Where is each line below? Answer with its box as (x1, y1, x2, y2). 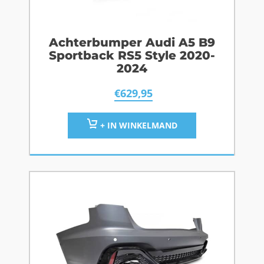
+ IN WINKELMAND (97, 120, 177, 131)
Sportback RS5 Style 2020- (49, 48, 215, 63)
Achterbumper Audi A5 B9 (49, 35, 215, 50)
